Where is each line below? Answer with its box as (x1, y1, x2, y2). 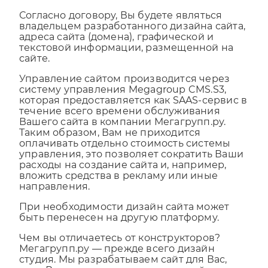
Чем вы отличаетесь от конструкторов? (19, 242, 221, 254)
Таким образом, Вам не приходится (19, 137, 201, 149)
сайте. (19, 63, 50, 75)
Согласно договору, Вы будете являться (19, 20, 223, 32)
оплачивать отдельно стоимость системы (19, 148, 231, 160)
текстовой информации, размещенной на (19, 52, 234, 64)
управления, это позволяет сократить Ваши (19, 159, 244, 170)
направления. (19, 191, 90, 203)
